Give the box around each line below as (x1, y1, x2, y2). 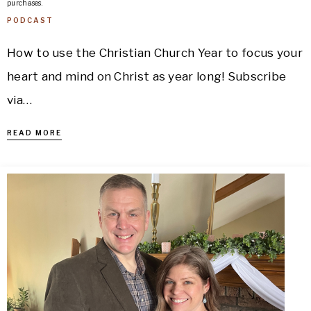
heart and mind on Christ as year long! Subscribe (7, 69, 287, 83)
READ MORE (7, 128, 62, 137)
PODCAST (7, 16, 53, 24)
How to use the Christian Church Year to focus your (7, 46, 303, 60)
